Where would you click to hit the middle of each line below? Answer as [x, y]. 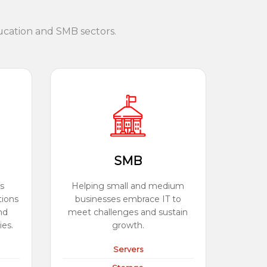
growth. [128, 225]
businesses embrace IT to [128, 199]
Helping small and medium [128, 186]
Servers [128, 249]
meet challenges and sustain [128, 212]
